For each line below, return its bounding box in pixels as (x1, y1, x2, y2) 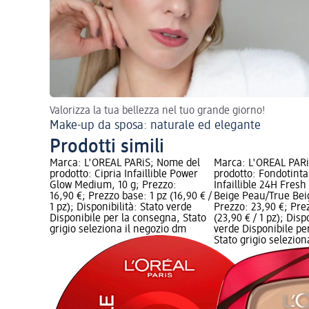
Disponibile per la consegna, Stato (50, 212, 206, 224)
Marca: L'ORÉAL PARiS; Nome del (50, 157, 200, 169)
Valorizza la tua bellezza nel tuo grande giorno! (50, 105, 266, 117)
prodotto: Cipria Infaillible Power (50, 168, 198, 180)
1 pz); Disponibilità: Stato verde (50, 201, 192, 213)
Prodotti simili (50, 137, 164, 157)
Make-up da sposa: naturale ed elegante (50, 119, 261, 132)
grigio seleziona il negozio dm (50, 223, 186, 235)
